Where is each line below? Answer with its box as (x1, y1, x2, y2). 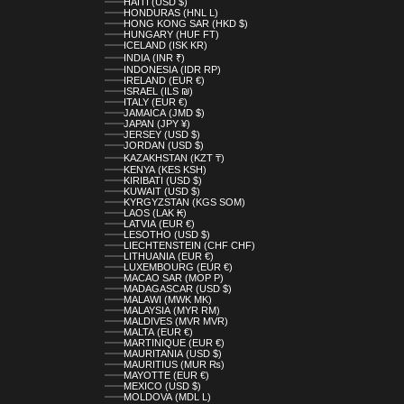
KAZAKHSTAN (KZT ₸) (123, 152, 225, 164)
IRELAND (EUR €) (123, 75, 205, 87)
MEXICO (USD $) (123, 381, 201, 392)
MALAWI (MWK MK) (123, 294, 212, 306)
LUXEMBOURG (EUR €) (123, 262, 233, 273)
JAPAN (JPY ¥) (123, 118, 190, 130)
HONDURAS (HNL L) (123, 7, 218, 19)
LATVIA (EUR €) (123, 218, 195, 230)
